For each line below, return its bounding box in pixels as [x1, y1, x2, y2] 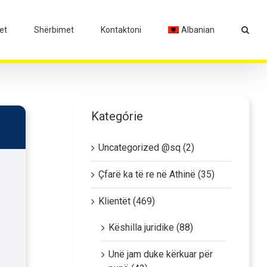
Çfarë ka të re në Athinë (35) [98, 168, 215, 180]
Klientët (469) [98, 195, 155, 207]
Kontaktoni [100, 25, 141, 35]
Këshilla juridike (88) [108, 221, 193, 233]
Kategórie [91, 109, 143, 123]
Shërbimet [33, 25, 74, 35]
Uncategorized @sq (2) [98, 141, 194, 153]
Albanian [181, 25, 215, 35]
